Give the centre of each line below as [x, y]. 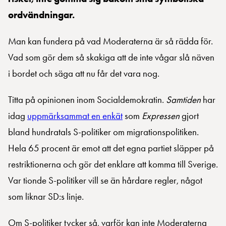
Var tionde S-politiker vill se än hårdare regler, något [105, 181]
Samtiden [183, 100]
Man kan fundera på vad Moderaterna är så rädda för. [110, 41]
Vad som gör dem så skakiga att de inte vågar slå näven [111, 58]
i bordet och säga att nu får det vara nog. [84, 74]
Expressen [161, 116]
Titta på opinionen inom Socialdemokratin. [87, 100]
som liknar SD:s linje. [46, 197]
